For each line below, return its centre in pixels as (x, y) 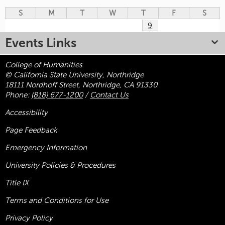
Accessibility (26, 113)
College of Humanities (44, 65)
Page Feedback (31, 130)
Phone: (18, 95)
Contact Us (109, 95)
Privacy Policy (29, 218)
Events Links (41, 43)
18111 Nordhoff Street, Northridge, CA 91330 (81, 85)
